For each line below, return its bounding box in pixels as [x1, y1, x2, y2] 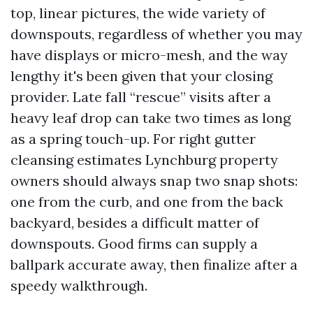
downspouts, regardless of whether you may [10, 25, 303, 43]
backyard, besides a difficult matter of [10, 214, 259, 231]
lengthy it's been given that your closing [10, 67, 272, 85]
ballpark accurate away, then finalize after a [10, 256, 298, 273]
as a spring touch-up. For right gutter [10, 130, 256, 147]
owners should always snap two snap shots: [10, 172, 298, 189]
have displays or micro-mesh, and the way [10, 46, 288, 64]
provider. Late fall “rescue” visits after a [10, 88, 271, 105]
